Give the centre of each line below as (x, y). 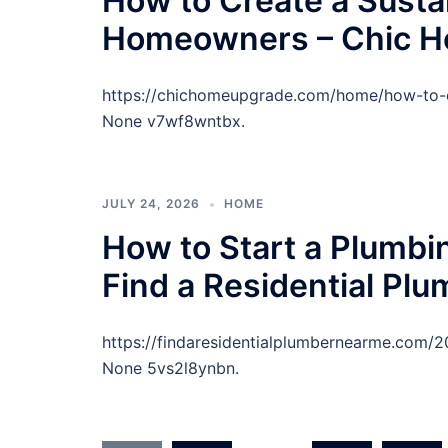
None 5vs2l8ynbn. (170, 368)
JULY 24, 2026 (151, 203)
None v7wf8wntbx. (173, 121)
